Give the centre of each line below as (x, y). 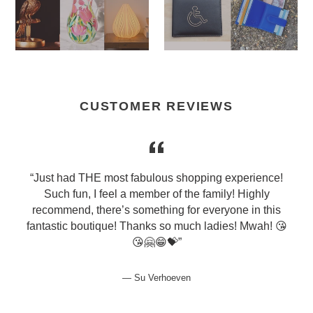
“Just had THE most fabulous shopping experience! (156, 177)
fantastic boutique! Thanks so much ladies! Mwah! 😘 (156, 226)
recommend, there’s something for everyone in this (156, 210)
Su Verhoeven (162, 277)
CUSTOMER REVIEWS (156, 106)
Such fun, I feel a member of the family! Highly (156, 194)
